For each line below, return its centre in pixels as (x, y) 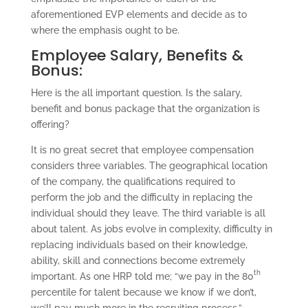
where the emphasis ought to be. (105, 31)
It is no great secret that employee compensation (142, 150)
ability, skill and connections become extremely (138, 261)
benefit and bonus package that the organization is (145, 109)
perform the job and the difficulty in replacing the (141, 198)
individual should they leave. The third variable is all (148, 213)
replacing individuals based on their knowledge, (139, 245)
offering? (50, 125)
